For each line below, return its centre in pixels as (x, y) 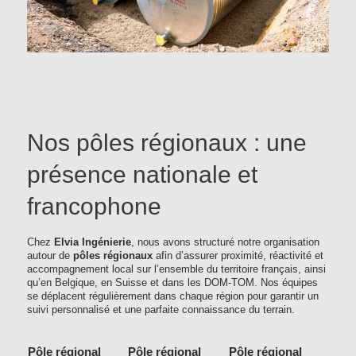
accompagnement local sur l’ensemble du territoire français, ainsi (176, 269)
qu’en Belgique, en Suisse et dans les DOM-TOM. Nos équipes (172, 282)
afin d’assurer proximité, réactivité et (238, 255)
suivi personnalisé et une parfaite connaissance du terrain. (161, 310)
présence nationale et (142, 174)
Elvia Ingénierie (93, 242)
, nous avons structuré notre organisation (225, 242)
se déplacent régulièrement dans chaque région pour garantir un (173, 296)
